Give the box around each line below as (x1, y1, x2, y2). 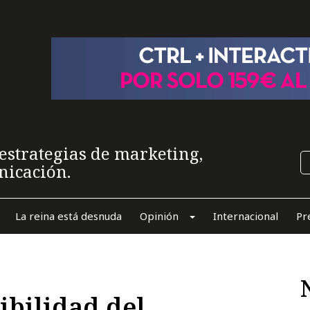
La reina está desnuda (15, 208, 122, 223)
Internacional (212, 208, 278, 223)
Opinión (139, 208, 179, 223)
